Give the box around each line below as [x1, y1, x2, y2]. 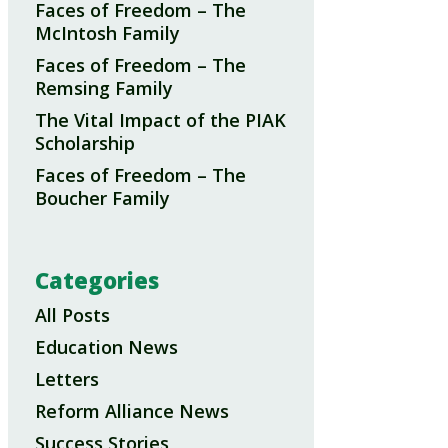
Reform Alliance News [34, 398, 229, 423]
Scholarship [34, 131, 135, 156]
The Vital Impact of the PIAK [34, 108, 286, 133]
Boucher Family [34, 186, 170, 211]
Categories [34, 264, 159, 295]
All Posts [34, 302, 110, 327]
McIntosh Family [34, 21, 180, 46]
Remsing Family [34, 76, 173, 101]
